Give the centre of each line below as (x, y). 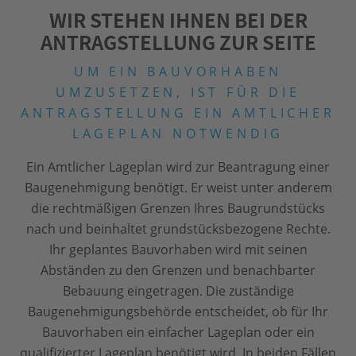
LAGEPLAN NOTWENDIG (178, 133)
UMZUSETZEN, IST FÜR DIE (178, 92)
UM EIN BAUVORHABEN (178, 72)
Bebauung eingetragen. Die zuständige (178, 291)
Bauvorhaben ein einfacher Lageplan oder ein (178, 332)
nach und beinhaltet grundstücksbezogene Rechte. (178, 229)
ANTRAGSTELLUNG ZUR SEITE (178, 42)
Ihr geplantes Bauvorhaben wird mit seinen (178, 250)
